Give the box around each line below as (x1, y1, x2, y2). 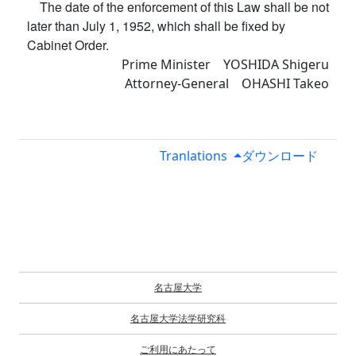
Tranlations (160, 147, 228, 164)
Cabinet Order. (27, 36, 109, 54)
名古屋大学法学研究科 (130, 311, 226, 326)
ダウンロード (242, 147, 318, 164)
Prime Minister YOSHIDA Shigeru (122, 56, 329, 73)
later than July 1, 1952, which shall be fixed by (27, 17, 285, 35)
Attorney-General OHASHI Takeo (125, 75, 329, 92)
